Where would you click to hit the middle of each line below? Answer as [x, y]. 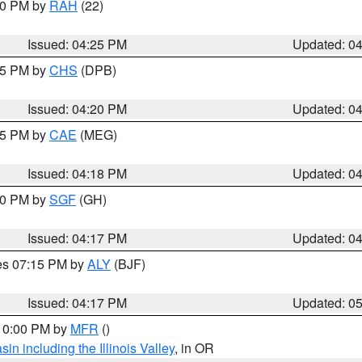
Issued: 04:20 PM [78, 109]
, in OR [194, 348]
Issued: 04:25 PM [78, 44]
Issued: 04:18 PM [78, 173]
